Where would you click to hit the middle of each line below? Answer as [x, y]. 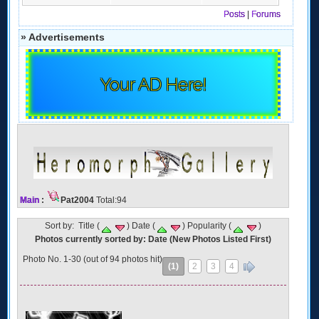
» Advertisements [63, 37]
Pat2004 [77, 200]
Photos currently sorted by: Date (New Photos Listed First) [153, 239]
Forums [266, 14]
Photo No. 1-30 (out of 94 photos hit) [93, 259]
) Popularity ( [207, 226]
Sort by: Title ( [72, 226]
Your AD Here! [153, 84]
